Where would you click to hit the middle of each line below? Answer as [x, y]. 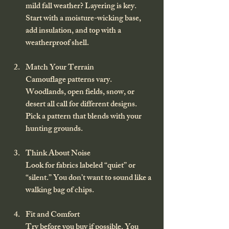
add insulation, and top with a [74, 31]
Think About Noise [58, 154]
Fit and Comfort [53, 215]
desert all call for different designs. [82, 105]
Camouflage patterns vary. [70, 80]
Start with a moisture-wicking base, [84, 19]
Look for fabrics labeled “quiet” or [81, 166]
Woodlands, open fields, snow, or [81, 93]
